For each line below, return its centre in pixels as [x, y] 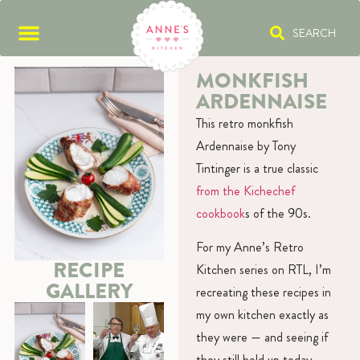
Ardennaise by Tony [245, 145]
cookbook [220, 213]
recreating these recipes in [263, 292]
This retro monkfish [244, 123]
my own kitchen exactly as [262, 315]
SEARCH [314, 33]
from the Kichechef [245, 190]
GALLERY [89, 291]
